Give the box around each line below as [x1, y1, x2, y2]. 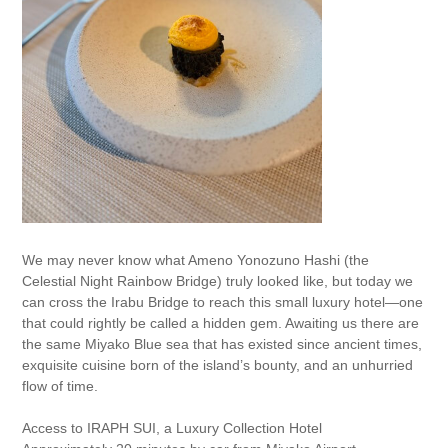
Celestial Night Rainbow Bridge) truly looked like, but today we [22, 273, 414, 289]
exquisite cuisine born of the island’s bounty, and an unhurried [22, 357, 414, 373]
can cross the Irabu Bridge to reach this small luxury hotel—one [22, 294, 424, 310]
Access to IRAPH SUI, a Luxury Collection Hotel [22, 420, 323, 436]
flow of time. [22, 378, 99, 394]
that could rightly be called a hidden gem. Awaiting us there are [22, 315, 420, 331]
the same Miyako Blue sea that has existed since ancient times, [22, 336, 423, 352]
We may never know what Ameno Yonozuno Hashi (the [22, 252, 370, 268]
